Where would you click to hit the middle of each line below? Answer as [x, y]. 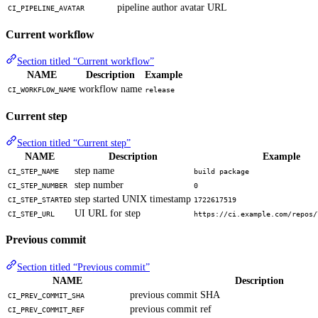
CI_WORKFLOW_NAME [42, 90]
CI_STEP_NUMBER [38, 185]
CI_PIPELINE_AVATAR [46, 9]
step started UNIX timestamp [133, 199]
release [160, 90]
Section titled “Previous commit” [83, 267]
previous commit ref [171, 309]
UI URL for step [108, 213]
